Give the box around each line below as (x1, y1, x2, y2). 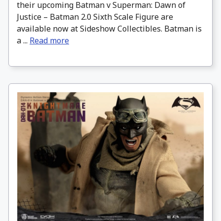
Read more (30, 35, 69, 46)
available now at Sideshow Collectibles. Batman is (17, 23, 202, 35)
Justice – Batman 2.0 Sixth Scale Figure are (17, 11, 173, 23)
